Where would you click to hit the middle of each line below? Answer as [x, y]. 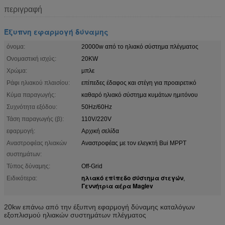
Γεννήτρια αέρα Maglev [117, 186]
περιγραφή [23, 9]
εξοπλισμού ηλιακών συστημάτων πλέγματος [75, 215]
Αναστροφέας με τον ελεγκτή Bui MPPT [134, 143]
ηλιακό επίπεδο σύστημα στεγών [132, 178]
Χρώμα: [17, 71]
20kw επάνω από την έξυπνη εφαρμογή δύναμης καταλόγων [99, 207]
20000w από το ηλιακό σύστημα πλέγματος [140, 46]
